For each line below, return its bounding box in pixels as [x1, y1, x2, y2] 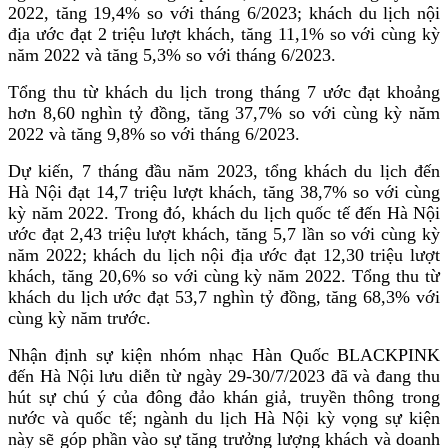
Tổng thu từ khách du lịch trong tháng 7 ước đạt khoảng [8, 81, 440, 102]
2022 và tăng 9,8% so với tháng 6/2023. [8, 123, 300, 144]
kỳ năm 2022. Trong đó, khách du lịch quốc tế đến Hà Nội [8, 202, 440, 223]
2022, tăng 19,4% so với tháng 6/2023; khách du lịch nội [8, 2, 440, 23]
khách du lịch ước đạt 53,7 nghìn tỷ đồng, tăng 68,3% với [8, 286, 440, 307]
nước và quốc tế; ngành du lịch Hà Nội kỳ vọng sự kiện [8, 407, 440, 428]
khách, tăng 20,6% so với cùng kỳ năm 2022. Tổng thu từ [8, 265, 440, 286]
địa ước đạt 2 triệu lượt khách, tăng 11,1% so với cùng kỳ [8, 23, 440, 44]
